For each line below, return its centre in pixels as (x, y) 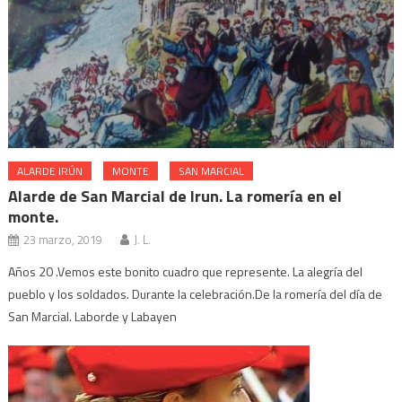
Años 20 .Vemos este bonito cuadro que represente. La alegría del (186, 271)
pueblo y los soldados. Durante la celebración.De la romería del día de (196, 293)
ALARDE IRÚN (50, 170)
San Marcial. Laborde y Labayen (93, 316)
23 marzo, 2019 (63, 239)
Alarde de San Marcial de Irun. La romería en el (175, 196)
